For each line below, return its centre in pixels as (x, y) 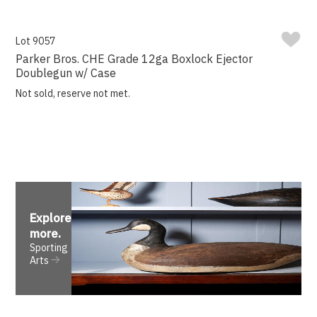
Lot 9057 (36, 41)
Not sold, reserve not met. (73, 94)
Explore (51, 218)
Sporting (49, 248)
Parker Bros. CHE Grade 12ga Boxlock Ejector (134, 59)
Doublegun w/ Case (66, 73)
